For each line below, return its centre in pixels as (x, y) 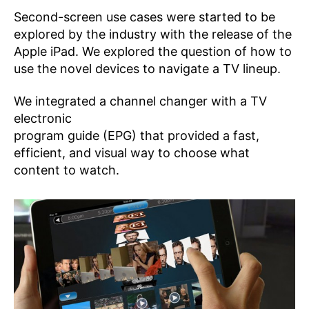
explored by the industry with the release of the (153, 34)
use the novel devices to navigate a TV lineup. (147, 68)
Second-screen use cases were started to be (144, 17)
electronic (43, 119)
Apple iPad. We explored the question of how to (153, 51)
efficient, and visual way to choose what (132, 153)
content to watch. (67, 170)
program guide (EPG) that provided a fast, (137, 136)
